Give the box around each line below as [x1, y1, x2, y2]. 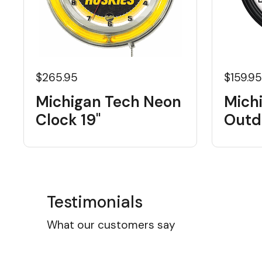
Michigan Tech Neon [36, 92, 181, 112]
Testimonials [47, 191, 143, 213]
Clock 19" [36, 110, 101, 130]
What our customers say [47, 218, 175, 232]
